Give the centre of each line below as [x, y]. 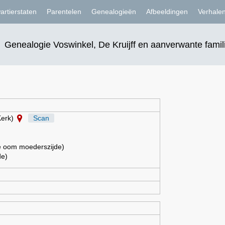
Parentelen [64, 12]
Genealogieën [114, 12]
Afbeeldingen [167, 12]
